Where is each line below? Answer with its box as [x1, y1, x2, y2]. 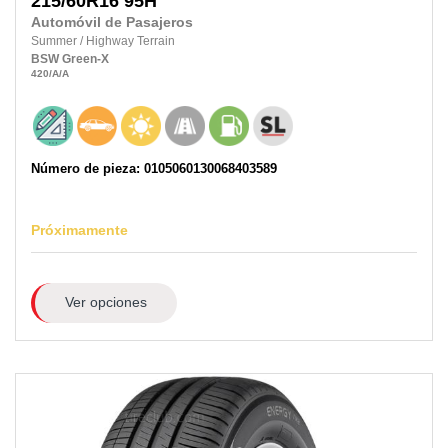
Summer [31, 34, 80, 49]
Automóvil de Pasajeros [31, 15, 193, 31]
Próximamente [31, 221, 128, 238]
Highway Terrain [86, 34, 175, 49]
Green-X [62, 52, 109, 67]
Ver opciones [64, 294, 147, 311]
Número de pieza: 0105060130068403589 [31, 160, 277, 176]
